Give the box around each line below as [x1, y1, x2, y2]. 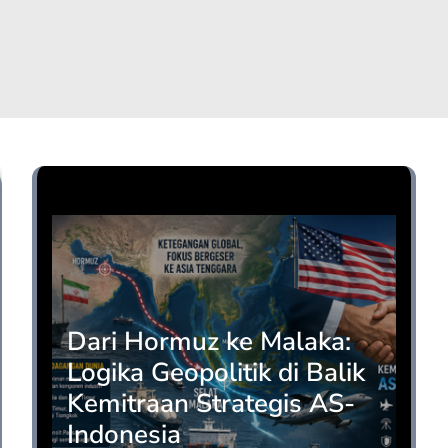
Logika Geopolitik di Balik [67, 355, 365, 390]
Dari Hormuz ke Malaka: [67, 324, 351, 359]
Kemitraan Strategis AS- [67, 386, 355, 421]
